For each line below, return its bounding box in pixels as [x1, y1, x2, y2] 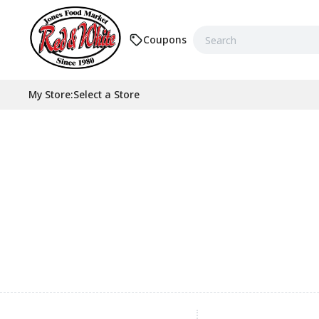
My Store [28, 88, 70, 101]
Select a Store [73, 88, 140, 101]
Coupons [143, 33, 187, 46]
